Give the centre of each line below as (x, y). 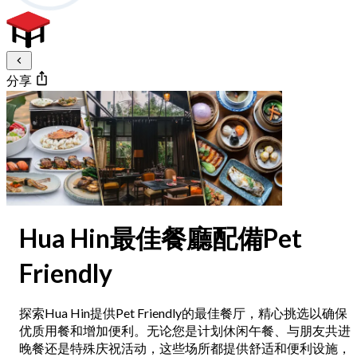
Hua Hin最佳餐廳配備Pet (161, 237)
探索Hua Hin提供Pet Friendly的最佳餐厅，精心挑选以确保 (183, 313)
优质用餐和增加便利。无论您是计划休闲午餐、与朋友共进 (185, 331)
